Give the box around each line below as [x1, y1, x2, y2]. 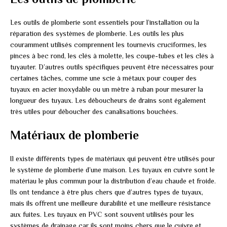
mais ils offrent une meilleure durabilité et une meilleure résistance [10, 199, 211, 207]
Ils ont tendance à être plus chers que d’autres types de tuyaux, [10, 187, 203, 196]
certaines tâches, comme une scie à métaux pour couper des [10, 73, 197, 82]
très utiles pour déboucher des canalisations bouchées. [10, 107, 178, 116]
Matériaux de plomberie [10, 128, 139, 142]
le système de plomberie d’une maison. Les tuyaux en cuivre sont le [10, 165, 215, 174]
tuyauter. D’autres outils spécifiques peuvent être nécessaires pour [10, 62, 214, 71]
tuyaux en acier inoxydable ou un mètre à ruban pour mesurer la [10, 85, 203, 93]
